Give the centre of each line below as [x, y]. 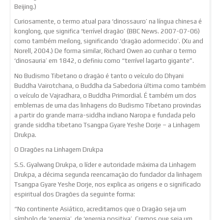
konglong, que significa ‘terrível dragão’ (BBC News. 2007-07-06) [107, 31]
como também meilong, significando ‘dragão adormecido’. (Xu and [109, 41]
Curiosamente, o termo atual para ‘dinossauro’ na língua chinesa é [108, 22]
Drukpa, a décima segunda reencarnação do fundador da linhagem [108, 174]
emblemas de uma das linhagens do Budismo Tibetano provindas [108, 105]
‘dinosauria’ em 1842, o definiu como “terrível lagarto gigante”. [104, 61]
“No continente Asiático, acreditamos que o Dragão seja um [100, 209]
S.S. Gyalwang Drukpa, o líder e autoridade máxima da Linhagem [105, 165]
